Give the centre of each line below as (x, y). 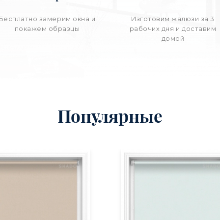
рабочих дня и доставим (173, 29)
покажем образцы (47, 29)
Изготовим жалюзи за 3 (173, 19)
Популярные (110, 116)
